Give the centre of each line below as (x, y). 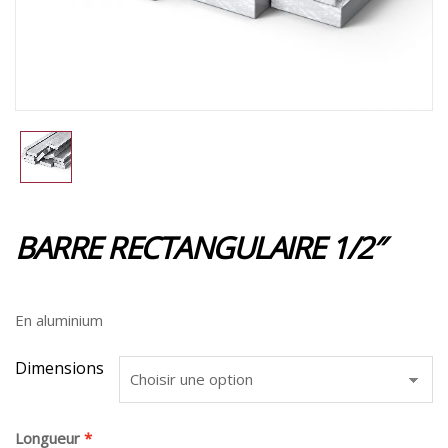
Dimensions (59, 367)
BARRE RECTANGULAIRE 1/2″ (198, 247)
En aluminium (59, 319)
